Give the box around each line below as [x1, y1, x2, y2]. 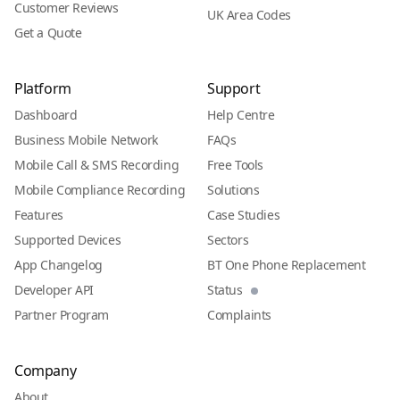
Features [14, 206, 63, 224]
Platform [14, 79, 71, 99]
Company [14, 361, 77, 381]
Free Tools [207, 156, 263, 174]
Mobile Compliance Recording [14, 181, 186, 199]
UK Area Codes [207, 6, 291, 24]
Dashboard [14, 106, 78, 124]
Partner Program [14, 306, 109, 324]
